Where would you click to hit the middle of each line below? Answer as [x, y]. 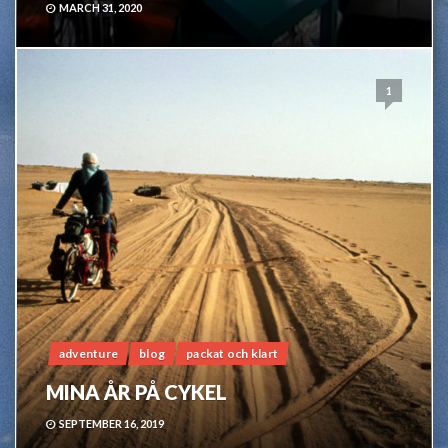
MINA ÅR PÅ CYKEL [136, 392]
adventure [89, 353]
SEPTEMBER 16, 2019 [111, 423]
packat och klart [232, 353]
